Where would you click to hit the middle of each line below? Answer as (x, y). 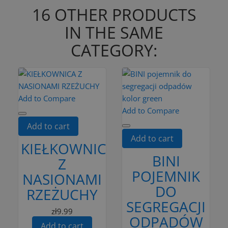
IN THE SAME (114, 32)
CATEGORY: (114, 50)
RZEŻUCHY (62, 194)
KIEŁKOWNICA (68, 148)
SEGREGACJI (166, 206)
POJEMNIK (166, 176)
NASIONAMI (62, 179)
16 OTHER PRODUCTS (114, 14)
